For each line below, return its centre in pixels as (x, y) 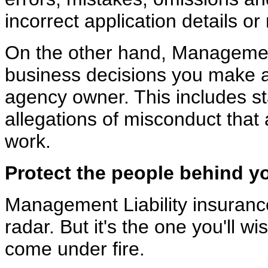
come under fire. (75, 249)
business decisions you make (133, 74)
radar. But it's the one (98, 226)
